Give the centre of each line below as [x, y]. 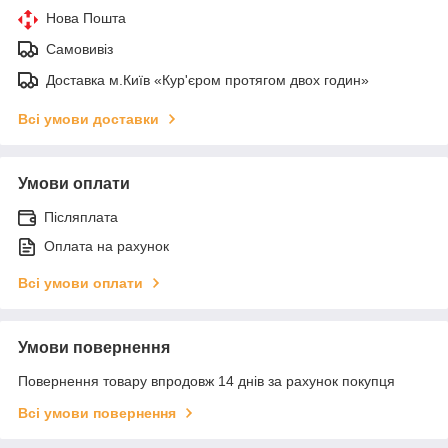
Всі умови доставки [88, 118]
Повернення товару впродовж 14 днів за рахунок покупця [206, 380]
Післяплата [81, 216]
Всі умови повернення [97, 412]
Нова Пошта [86, 17]
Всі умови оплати [80, 282]
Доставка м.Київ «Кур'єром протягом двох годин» [207, 79]
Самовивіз [79, 48]
